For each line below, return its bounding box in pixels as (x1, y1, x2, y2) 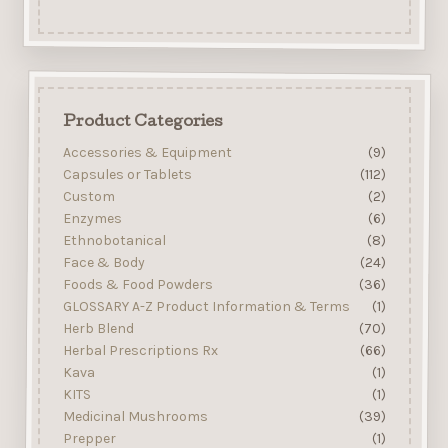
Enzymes (62, 209, 122, 227)
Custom (62, 187, 115, 205)
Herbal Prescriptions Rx (62, 341, 218, 359)
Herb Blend (62, 319, 134, 337)
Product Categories (62, 114, 223, 131)
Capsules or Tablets (62, 165, 192, 183)
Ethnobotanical (62, 231, 166, 249)
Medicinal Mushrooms (62, 407, 208, 425)
